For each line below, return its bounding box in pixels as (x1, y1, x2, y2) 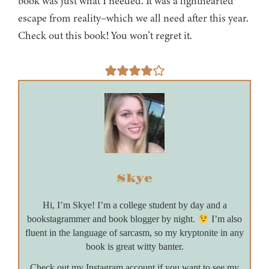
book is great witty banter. (85, 241, 184, 252)
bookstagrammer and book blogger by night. (27, 214, 198, 225)
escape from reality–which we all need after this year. (18, 11, 249, 26)
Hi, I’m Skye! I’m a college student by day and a (42, 200, 227, 211)
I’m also (208, 214, 242, 225)
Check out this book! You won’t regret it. (18, 28, 192, 43)
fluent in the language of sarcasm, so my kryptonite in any (25, 228, 244, 238)
